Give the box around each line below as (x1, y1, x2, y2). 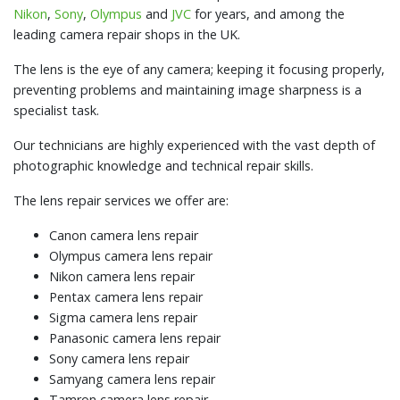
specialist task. (13, 102, 99, 120)
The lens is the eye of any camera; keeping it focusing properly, (13, 61, 385, 79)
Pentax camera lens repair (49, 288, 203, 306)
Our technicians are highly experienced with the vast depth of (13, 137, 375, 154)
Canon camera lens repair (49, 227, 198, 245)
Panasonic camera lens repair (49, 329, 221, 347)
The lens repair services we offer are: (13, 192, 229, 210)
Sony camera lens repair (49, 350, 189, 368)
